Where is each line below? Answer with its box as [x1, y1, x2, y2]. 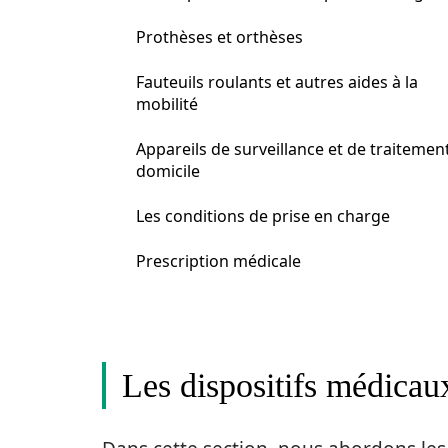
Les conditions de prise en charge [136, 205, 390, 227]
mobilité [136, 93, 198, 115]
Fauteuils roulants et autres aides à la [136, 71, 418, 93]
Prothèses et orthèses [136, 26, 303, 48]
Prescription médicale [136, 250, 301, 272]
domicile [136, 160, 200, 182]
